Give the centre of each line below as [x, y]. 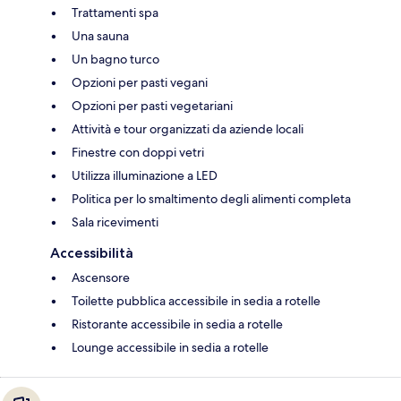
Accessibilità [92, 252]
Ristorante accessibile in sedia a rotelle [177, 324]
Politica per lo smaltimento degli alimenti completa [211, 198]
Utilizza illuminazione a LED [145, 175]
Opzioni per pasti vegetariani [152, 105]
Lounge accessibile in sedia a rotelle [170, 347]
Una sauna [100, 35]
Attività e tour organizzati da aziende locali [188, 128]
